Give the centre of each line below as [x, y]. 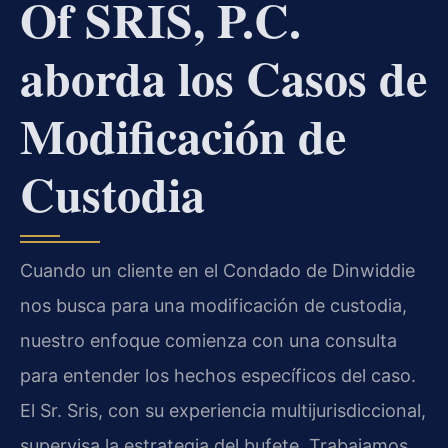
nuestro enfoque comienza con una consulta [208, 340]
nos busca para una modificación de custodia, [213, 305]
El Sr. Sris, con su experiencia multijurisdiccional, [223, 410]
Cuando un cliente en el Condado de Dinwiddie [217, 270]
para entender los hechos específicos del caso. [218, 375]
